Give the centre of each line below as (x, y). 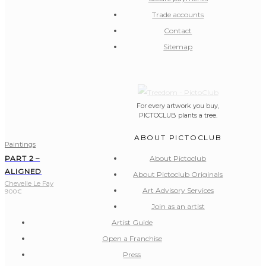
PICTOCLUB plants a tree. (178, 115)
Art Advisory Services (178, 190)
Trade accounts (178, 14)
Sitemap (178, 46)
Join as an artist (178, 206)
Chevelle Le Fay (29, 183)
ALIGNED (23, 171)
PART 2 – (23, 158)
